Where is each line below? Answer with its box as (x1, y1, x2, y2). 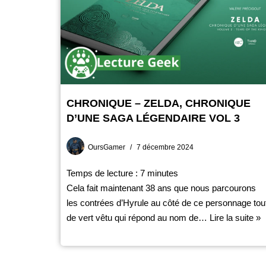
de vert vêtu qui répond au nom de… (66, 212, 210, 223)
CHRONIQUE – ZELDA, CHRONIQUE (66, 97, 251, 109)
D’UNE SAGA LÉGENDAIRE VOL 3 (66, 112, 240, 124)
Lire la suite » (210, 212, 261, 223)
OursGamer (88, 142, 125, 151)
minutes (147, 167, 178, 178)
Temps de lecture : (66, 167, 140, 178)
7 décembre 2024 (137, 142, 194, 151)
